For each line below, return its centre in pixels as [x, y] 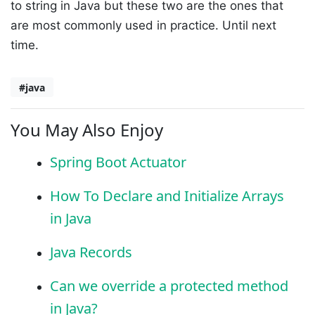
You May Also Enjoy [87, 130]
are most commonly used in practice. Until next [143, 26]
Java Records [91, 252]
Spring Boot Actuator [118, 162]
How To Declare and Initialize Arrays [167, 196]
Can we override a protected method [169, 286]
